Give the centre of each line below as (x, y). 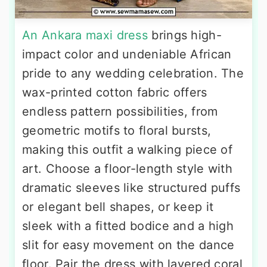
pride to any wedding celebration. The (133, 74)
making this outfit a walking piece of (128, 150)
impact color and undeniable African (127, 55)
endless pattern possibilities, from (120, 112)
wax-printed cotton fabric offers (115, 93)
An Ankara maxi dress (85, 35)
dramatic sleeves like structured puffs (131, 188)
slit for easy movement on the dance (128, 245)
